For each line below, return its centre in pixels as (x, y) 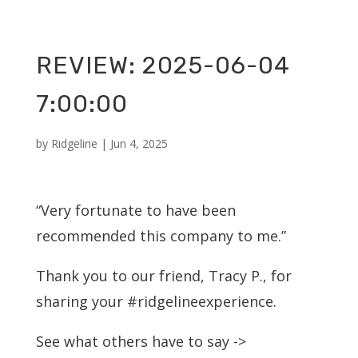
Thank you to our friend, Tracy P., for (163, 276)
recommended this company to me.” (161, 236)
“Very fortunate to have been (135, 210)
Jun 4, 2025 (139, 143)
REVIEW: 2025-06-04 (163, 66)
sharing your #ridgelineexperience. (156, 301)
